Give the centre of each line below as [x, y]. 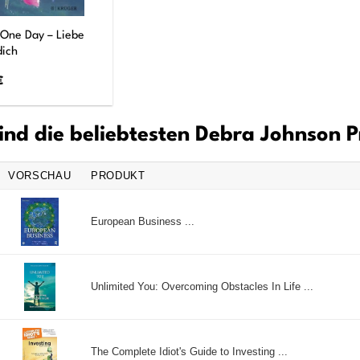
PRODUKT [118, 175]
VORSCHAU [40, 175]
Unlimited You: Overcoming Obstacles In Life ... [202, 286]
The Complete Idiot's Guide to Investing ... [189, 351]
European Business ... [143, 221]
